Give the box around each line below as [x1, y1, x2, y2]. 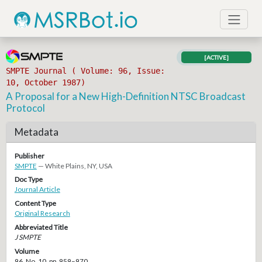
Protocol [6, 101, 46, 114]
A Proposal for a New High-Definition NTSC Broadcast [6, 89, 246, 102]
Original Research [14, 209, 70, 218]
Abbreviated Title [14, 222, 68, 232]
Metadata [14, 126, 58, 139]
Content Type [14, 199, 56, 208]
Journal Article [14, 185, 60, 194]
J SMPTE [14, 232, 41, 242]
